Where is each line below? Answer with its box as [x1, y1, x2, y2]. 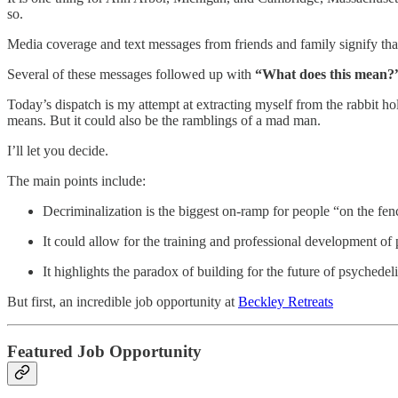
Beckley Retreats [238, 293, 333, 309]
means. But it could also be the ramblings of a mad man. [7, 112, 321, 128]
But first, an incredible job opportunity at [7, 293, 238, 309]
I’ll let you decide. [7, 142, 108, 158]
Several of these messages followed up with [7, 66, 255, 82]
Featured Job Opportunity [7, 342, 202, 362]
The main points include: [7, 172, 146, 188]
